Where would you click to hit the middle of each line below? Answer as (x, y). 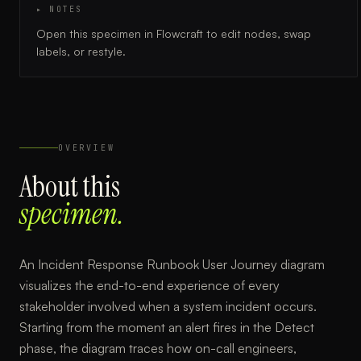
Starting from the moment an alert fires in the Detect (167, 327)
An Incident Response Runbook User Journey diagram (172, 264)
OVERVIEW (87, 148)
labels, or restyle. (81, 51)
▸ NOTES (60, 9)
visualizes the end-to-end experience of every (149, 285)
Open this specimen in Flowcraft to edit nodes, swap (174, 33)
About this (70, 187)
